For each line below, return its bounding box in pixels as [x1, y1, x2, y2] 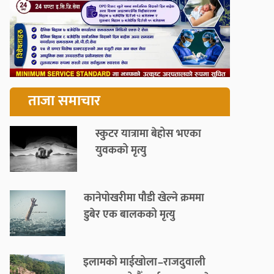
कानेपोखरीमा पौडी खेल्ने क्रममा [84, 189, 205, 208]
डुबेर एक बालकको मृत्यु [84, 206, 176, 224]
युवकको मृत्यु [95, 141, 146, 160]
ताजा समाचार [28, 89, 100, 114]
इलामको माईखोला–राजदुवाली [83, 253, 206, 272]
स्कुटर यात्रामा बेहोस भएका [95, 125, 201, 144]
